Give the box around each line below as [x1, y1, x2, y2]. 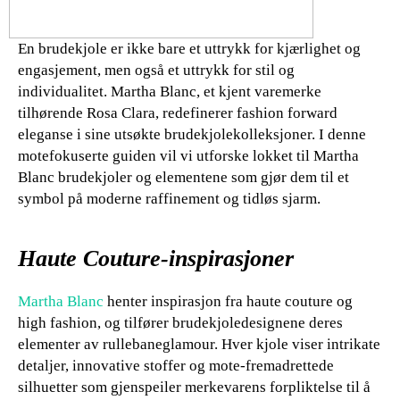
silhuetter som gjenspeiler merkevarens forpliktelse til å [18, 378, 371, 396]
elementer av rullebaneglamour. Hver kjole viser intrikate [18, 335, 380, 353]
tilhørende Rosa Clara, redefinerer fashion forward [18, 104, 337, 121]
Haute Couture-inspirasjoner [18, 245, 294, 271]
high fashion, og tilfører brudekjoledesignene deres [18, 313, 343, 331]
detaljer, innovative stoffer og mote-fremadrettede [18, 356, 334, 374]
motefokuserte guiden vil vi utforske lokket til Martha [18, 146, 359, 164]
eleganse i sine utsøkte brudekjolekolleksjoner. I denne [18, 125, 366, 143]
